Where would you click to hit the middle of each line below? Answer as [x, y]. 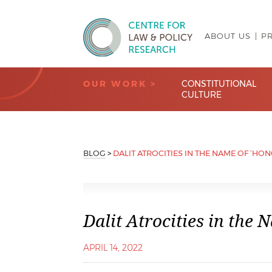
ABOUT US [228, 36]
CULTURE [202, 94]
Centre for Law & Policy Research [160, 67]
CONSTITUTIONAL [219, 83]
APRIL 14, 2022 [113, 247]
